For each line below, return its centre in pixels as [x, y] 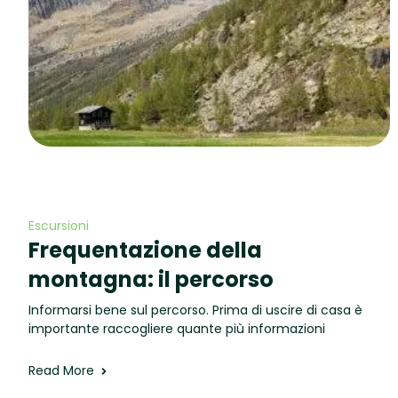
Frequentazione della [145, 251]
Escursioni [59, 226]
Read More [61, 371]
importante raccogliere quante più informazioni [177, 329]
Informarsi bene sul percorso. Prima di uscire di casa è [195, 310]
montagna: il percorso [151, 280]
